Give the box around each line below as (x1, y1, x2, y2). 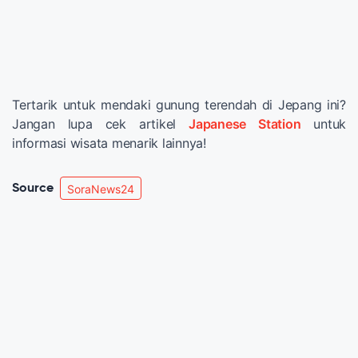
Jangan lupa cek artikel (12, 116, 189, 133)
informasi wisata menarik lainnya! (12, 135, 206, 152)
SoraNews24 (67, 182, 134, 197)
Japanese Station (189, 116, 301, 133)
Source (12, 181, 54, 195)
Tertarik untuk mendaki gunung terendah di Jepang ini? (12, 97, 346, 113)
